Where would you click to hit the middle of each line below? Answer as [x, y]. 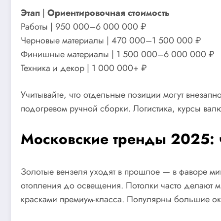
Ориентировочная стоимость [109, 13]
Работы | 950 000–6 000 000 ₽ [83, 27]
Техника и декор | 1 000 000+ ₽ [84, 68]
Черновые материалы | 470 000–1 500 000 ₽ [111, 41]
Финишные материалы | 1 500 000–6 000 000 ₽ [117, 55]
